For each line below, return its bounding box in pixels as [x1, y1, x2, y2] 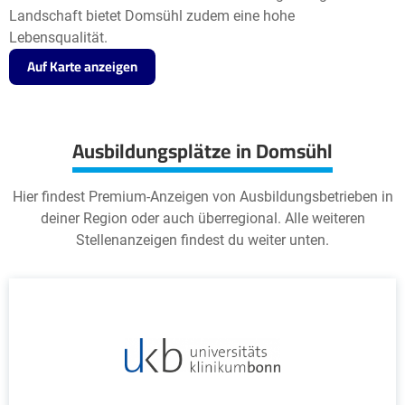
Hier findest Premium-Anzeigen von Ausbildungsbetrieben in [12, 188, 393, 205]
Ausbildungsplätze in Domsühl [72, 132, 333, 170]
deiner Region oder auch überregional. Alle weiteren [40, 210, 365, 227]
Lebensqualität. [9, 29, 108, 46]
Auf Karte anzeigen [27, 53, 137, 80]
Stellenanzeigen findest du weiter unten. [76, 231, 329, 249]
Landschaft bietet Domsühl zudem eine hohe [9, 7, 295, 24]
